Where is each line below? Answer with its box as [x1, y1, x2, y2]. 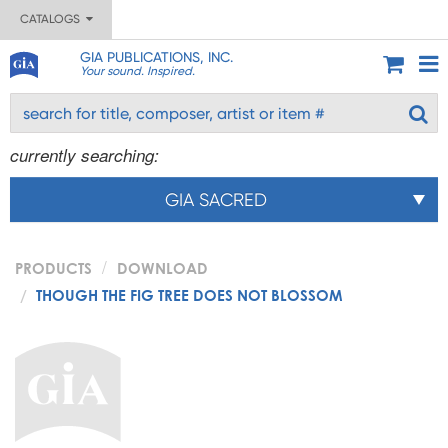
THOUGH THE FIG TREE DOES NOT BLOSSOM [36, 286, 343, 304]
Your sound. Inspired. [79, 64, 195, 78]
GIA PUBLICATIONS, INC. [79, 49, 233, 65]
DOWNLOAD [117, 259, 208, 277]
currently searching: [10, 143, 159, 167]
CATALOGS [19, 12, 86, 26]
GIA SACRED [165, 189, 267, 210]
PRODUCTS [15, 259, 92, 277]
